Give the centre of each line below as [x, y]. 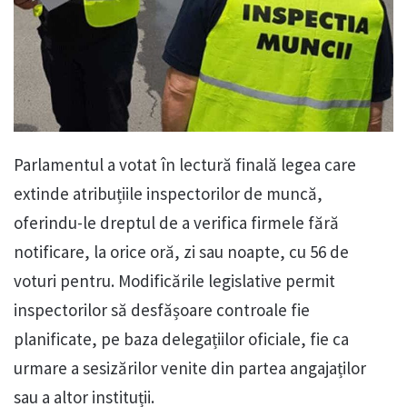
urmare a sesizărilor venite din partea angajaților [190, 367]
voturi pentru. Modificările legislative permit [174, 280]
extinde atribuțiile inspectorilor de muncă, [168, 193]
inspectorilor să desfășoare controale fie [162, 309]
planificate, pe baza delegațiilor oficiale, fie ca [181, 338]
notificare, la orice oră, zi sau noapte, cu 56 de [181, 251]
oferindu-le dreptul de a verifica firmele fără [176, 222]
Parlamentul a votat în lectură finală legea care [185, 164]
